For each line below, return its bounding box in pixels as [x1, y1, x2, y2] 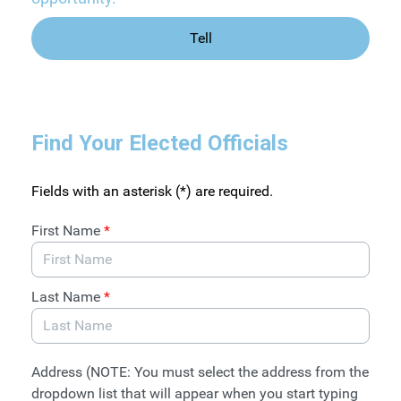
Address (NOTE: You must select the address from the [31, 363, 369, 380]
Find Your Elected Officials [31, 131, 288, 156]
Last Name [31, 288, 104, 305]
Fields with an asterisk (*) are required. [31, 183, 273, 200]
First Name [31, 222, 104, 239]
